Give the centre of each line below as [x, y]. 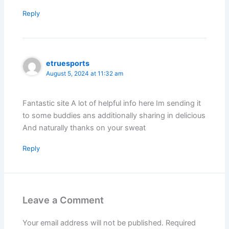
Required [181, 223]
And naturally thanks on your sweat [84, 128]
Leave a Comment [63, 200]
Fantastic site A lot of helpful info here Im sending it [112, 103]
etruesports [68, 63]
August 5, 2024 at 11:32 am [85, 73]
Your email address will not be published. [93, 223]
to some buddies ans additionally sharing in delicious [114, 115]
